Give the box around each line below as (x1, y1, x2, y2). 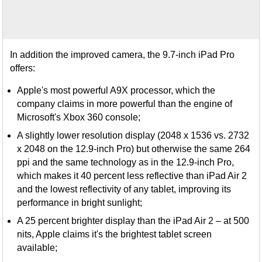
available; (17, 243, 58, 253)
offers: (10, 63, 36, 74)
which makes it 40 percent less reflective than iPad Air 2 (17, 171, 247, 181)
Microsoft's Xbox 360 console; (17, 112, 141, 123)
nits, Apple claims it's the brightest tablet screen (17, 229, 212, 240)
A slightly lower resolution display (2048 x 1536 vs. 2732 (17, 130, 250, 141)
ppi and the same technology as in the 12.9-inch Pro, (17, 157, 235, 168)
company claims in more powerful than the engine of (17, 99, 233, 109)
